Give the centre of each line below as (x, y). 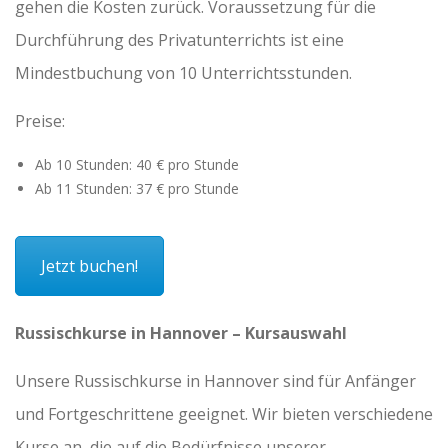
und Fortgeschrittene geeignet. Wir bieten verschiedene (224, 414)
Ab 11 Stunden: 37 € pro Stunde (137, 188)
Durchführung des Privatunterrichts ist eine (179, 39)
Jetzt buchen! (89, 265)
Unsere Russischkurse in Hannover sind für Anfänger (215, 381)
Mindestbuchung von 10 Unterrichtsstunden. (183, 72)
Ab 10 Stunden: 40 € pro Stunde (137, 164)
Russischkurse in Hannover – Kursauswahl (181, 333)
